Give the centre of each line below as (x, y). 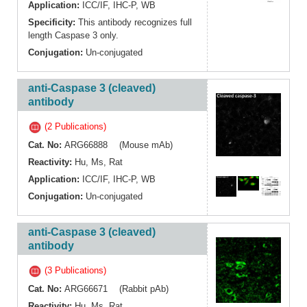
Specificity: (53, 22)
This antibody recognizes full (135, 22)
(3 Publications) (74, 271)
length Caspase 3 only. (73, 35)
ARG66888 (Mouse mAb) (119, 145)
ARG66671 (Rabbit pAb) (116, 288)
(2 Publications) (74, 127)
